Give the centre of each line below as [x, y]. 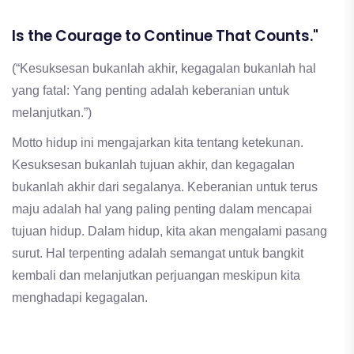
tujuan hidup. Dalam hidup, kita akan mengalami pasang [169, 231]
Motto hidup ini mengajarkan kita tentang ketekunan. [158, 142]
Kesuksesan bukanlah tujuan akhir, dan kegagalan [153, 164]
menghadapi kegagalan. [80, 297]
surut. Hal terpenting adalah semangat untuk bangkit [158, 253]
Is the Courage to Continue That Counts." [165, 36]
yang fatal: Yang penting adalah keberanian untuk [151, 90]
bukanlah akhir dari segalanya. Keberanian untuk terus [165, 186]
